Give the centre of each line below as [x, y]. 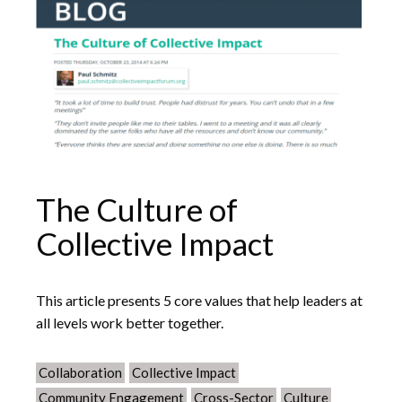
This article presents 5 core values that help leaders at [199, 300]
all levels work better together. [130, 323]
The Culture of [137, 209]
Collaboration [80, 372]
